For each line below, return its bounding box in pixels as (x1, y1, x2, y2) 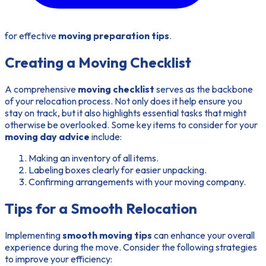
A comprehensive (5, 83, 78, 96)
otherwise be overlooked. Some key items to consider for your (5, 119, 258, 131)
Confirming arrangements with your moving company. (28, 176, 246, 188)
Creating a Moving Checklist (5, 53, 191, 72)
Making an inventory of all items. (28, 152, 159, 164)
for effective (5, 30, 58, 42)
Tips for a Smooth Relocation (5, 199, 197, 217)
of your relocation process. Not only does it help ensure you (5, 95, 242, 107)
